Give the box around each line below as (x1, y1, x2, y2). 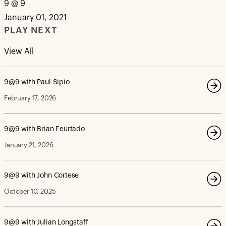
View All (4, 47, 34, 55)
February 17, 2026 (4, 95, 56, 101)
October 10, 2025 (4, 188, 56, 195)
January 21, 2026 (4, 141, 53, 148)
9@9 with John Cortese (4, 172, 79, 179)
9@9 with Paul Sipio (4, 79, 70, 86)
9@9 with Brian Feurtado (4, 125, 85, 133)
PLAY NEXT (4, 25, 58, 35)
